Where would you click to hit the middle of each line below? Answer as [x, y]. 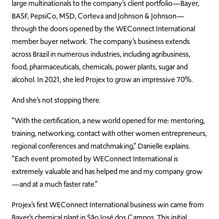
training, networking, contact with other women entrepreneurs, [109, 133]
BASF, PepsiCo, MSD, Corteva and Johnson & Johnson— [98, 16]
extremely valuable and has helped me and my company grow [107, 172]
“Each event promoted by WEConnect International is [95, 159]
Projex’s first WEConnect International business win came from [108, 205]
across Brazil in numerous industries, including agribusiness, [101, 54]
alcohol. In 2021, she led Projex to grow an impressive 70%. [103, 80]
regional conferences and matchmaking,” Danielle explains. [101, 146]
